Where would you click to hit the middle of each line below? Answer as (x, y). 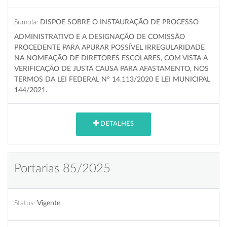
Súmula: (26, 22)
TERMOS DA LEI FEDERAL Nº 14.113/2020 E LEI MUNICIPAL (112, 79)
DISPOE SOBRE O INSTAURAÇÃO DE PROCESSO (119, 22)
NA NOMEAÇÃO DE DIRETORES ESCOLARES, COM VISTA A (111, 58)
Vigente (49, 203)
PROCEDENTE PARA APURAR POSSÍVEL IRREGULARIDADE (109, 47)
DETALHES (116, 124)
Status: (25, 203)
